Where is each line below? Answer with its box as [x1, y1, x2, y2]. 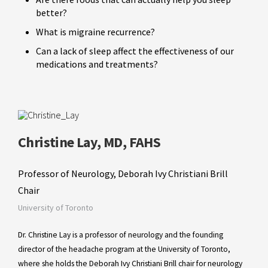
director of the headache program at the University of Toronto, [18, 244, 230, 255]
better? [36, 7, 67, 19]
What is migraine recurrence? [36, 26, 155, 38]
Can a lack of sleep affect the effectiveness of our [36, 45, 234, 57]
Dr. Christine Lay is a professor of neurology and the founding [18, 230, 223, 240]
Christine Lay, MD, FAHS [18, 133, 161, 152]
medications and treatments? [36, 58, 158, 71]
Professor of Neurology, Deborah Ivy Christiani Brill [18, 167, 228, 180]
